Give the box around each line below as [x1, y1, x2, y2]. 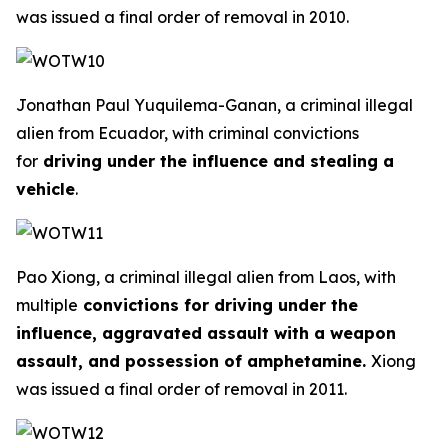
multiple [16, 295, 78, 315]
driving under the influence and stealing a [38, 151, 394, 171]
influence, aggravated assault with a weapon [16, 323, 396, 343]
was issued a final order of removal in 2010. [16, 7, 349, 27]
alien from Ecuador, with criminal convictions [16, 123, 359, 143]
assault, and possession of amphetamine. [16, 351, 371, 371]
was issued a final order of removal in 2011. [16, 379, 347, 399]
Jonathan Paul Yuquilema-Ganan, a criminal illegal [16, 95, 413, 115]
